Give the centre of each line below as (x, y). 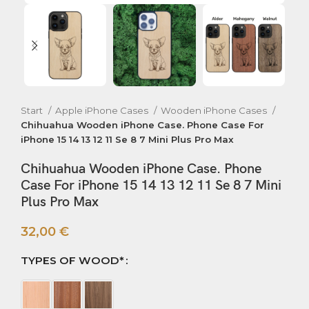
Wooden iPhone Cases (215, 111)
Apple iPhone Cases (103, 111)
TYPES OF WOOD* (72, 261)
